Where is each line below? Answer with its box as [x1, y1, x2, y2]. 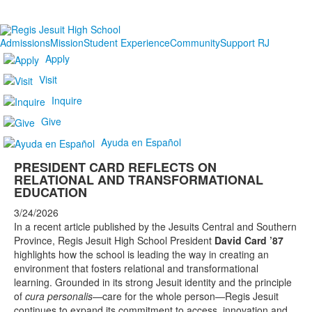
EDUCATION [14, 183, 87, 202]
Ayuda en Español [101, 135, 181, 149]
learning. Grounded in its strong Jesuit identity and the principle [14, 275, 292, 290]
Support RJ [220, 36, 270, 50]
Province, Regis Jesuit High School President [14, 233, 214, 248]
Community [170, 36, 220, 50]
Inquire [52, 93, 82, 107]
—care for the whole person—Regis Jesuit [93, 289, 279, 304]
